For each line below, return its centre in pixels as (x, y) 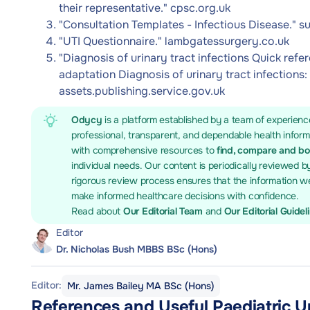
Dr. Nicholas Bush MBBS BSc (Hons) (137, 249)
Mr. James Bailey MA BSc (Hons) (141, 286)
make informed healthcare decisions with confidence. (185, 196)
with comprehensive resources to (144, 150)
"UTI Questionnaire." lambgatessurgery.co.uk (174, 41)
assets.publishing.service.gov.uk (142, 91)
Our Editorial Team (164, 211)
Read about (97, 211)
